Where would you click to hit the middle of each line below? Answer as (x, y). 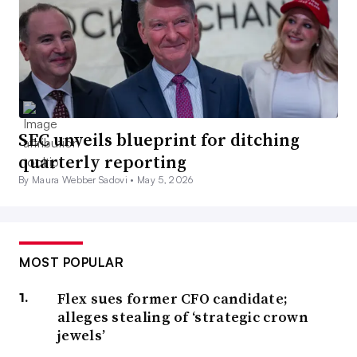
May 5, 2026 (165, 180)
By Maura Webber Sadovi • (78, 180)
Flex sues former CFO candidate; (173, 299)
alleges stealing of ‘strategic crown (183, 317)
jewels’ (82, 335)
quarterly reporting (102, 162)
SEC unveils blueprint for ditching (159, 140)
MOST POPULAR (71, 263)
